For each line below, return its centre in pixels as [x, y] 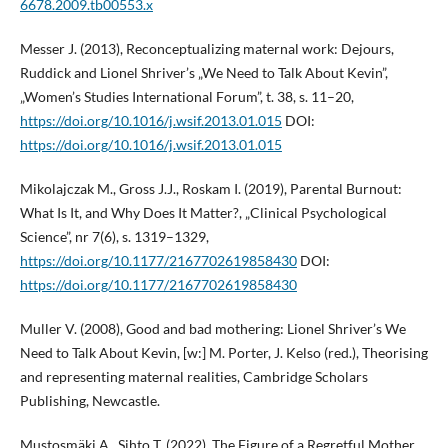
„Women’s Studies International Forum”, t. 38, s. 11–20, [186, 97]
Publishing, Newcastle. [89, 401]
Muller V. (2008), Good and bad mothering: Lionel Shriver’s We [212, 329]
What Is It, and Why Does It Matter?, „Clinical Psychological [203, 213]
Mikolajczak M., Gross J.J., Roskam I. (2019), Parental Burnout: [210, 189]
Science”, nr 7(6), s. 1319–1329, [114, 237]
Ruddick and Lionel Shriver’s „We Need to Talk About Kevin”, [203, 73]
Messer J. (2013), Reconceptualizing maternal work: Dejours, [206, 49]
